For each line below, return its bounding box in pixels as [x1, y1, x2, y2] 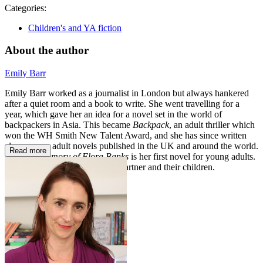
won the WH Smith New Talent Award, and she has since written [5, 130, 247, 141]
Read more [9, 146, 46, 156]
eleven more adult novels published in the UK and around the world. [5, 141, 258, 151]
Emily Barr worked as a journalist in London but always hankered [5, 88, 249, 99]
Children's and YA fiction [28, 22, 122, 33]
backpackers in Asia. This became [5, 120, 133, 130]
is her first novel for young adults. [129, 151, 255, 162]
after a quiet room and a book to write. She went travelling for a [5, 99, 240, 109]
